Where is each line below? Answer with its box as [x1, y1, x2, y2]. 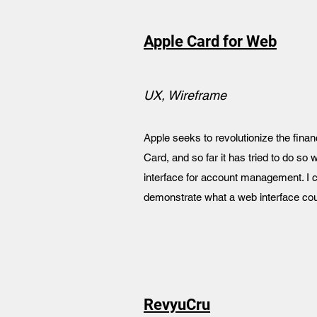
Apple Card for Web [144, 33, 277, 50]
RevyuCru [144, 296, 210, 313]
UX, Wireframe [144, 88, 226, 103]
